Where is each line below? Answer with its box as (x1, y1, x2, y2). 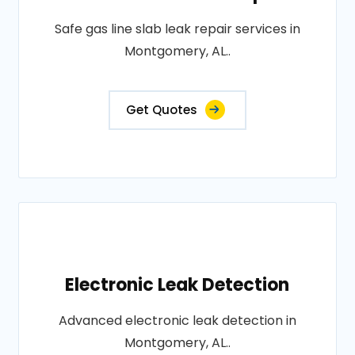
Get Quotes (125, 101, 197, 119)
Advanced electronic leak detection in (58, 311, 296, 330)
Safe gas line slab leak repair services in (54, 20, 300, 39)
